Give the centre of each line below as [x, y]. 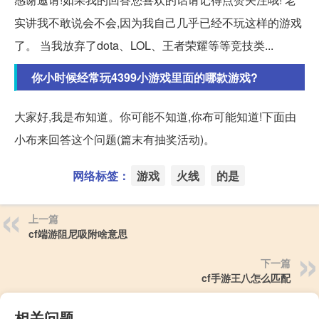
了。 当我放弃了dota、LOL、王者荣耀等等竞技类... [144, 46]
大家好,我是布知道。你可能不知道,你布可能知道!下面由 [155, 117]
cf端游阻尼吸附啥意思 [78, 234]
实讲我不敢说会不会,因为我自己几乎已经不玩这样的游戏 [158, 23]
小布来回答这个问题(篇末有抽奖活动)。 [115, 140]
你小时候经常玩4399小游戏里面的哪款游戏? [145, 78]
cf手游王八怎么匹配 [246, 278]
